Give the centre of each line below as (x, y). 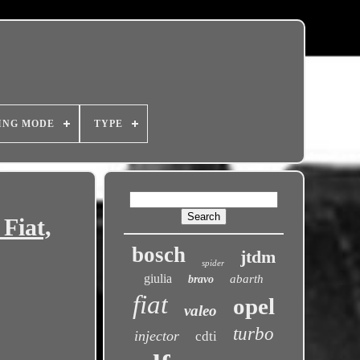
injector (156, 336)
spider (213, 263)
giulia (158, 278)
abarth (247, 279)
